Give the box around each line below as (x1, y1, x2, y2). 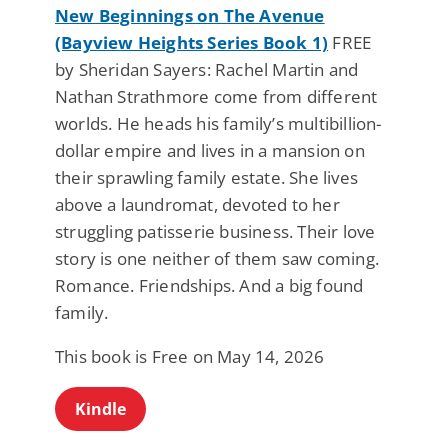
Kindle (75, 398, 126, 421)
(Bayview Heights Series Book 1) (55, 31, 329, 55)
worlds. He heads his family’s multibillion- (55, 112, 382, 136)
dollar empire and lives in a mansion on (55, 139, 365, 163)
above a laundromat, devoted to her (55, 193, 340, 217)
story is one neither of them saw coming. (55, 247, 380, 271)
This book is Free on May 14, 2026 (55, 345, 325, 369)
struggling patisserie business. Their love (55, 220, 376, 244)
